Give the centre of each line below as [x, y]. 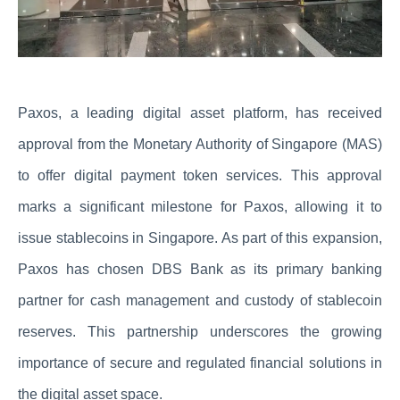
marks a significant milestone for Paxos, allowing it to [200, 206]
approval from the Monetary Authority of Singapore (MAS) [200, 144]
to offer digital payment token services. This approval [200, 175]
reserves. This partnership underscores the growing [200, 331]
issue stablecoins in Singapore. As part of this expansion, [200, 237]
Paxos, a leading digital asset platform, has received [200, 112]
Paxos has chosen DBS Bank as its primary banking [200, 269]
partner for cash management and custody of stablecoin [200, 300]
